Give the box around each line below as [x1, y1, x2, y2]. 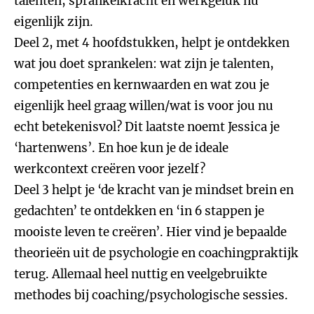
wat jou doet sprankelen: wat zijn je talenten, [14, 56, 274, 71]
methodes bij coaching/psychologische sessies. [14, 287, 288, 303]
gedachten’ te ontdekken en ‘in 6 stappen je [14, 203, 264, 219]
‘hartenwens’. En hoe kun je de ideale [14, 140, 228, 156]
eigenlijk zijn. [14, 14, 93, 29]
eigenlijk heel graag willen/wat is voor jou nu [14, 98, 273, 114]
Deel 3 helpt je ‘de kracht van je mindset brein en [14, 182, 294, 198]
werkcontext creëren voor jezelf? [14, 161, 205, 177]
